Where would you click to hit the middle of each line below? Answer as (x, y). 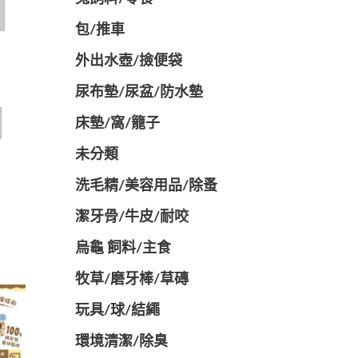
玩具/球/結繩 (117, 311)
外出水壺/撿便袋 (128, 62)
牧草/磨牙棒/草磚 (131, 280)
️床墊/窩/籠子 (117, 124)
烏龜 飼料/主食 (123, 249)
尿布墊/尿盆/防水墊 (139, 93)
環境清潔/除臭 (121, 342)
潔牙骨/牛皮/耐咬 (131, 217)
